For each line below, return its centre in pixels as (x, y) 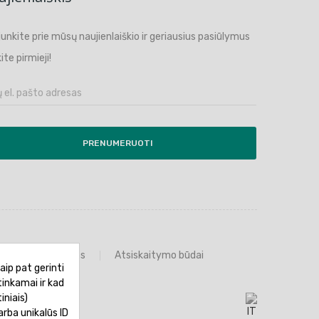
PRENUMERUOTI (117, 143)
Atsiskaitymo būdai (159, 255)
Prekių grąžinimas (45, 255)
